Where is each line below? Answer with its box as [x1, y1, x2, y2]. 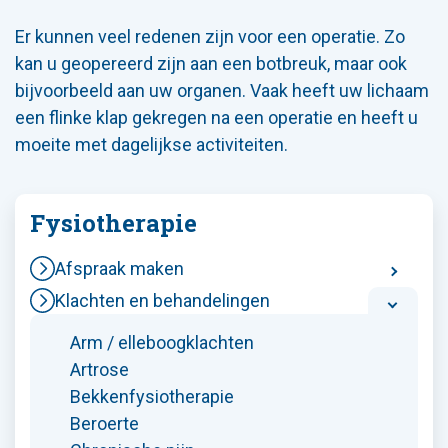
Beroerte [70, 412, 139, 434]
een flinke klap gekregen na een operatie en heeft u [15, 106, 418, 128]
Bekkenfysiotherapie [70, 385, 234, 407]
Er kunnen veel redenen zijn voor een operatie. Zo [15, 25, 405, 47]
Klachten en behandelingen [55, 289, 270, 311]
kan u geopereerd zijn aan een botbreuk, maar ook [15, 52, 407, 74]
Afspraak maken [55, 257, 184, 279]
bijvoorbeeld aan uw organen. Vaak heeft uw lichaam [15, 79, 429, 101]
